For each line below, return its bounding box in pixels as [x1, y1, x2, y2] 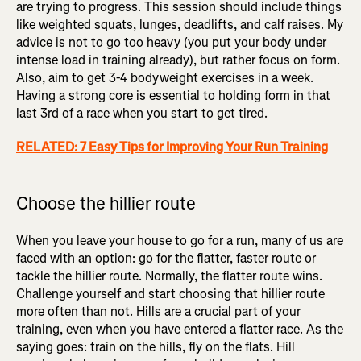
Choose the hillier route [16, 192, 196, 216]
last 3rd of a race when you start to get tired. [16, 105, 268, 122]
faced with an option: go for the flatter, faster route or [16, 250, 316, 268]
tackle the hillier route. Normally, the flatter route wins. [16, 268, 322, 285]
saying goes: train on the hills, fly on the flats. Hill [16, 338, 295, 356]
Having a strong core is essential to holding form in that [16, 87, 330, 105]
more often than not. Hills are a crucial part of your [16, 303, 301, 321]
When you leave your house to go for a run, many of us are [16, 232, 343, 250]
